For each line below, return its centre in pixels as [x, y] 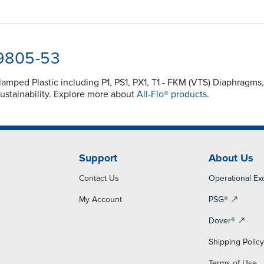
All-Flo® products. [173, 95]
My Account [100, 200]
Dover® [222, 221]
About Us [231, 158]
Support [98, 158]
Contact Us [99, 179]
